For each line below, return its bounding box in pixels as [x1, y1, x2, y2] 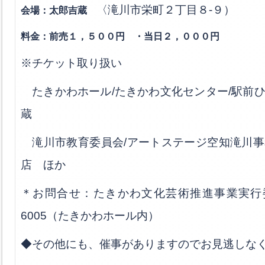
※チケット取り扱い [21, 56, 122, 69]
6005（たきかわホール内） [21, 209, 159, 222]
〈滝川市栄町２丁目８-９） [96, 3, 235, 16]
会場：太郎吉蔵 [21, 5, 96, 15]
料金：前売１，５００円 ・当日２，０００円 [21, 31, 219, 41]
